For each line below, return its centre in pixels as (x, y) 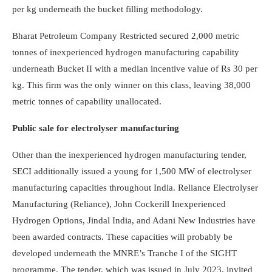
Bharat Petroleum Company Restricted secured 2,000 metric (126, 36)
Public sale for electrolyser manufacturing (96, 128)
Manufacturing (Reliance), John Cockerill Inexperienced (119, 204)
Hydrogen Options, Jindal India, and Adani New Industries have (134, 221)
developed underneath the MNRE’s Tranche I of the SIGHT (124, 253)
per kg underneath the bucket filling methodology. (107, 9)
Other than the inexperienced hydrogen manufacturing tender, (129, 155)
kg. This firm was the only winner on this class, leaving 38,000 (131, 85)
